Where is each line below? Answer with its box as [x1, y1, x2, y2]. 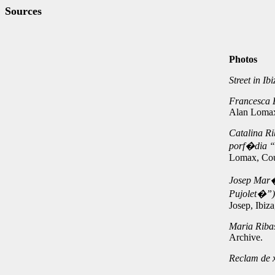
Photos [229, 54, 257, 64]
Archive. [229, 232, 263, 242]
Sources [5, 5, 42, 17]
